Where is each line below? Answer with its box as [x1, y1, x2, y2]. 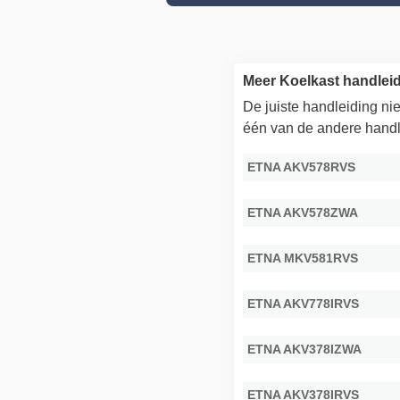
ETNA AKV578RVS [247, 159, 356, 174]
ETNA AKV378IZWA [247, 341, 362, 356]
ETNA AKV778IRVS [247, 296, 360, 311]
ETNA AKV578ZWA [247, 204, 359, 220]
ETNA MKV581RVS [247, 250, 359, 265]
